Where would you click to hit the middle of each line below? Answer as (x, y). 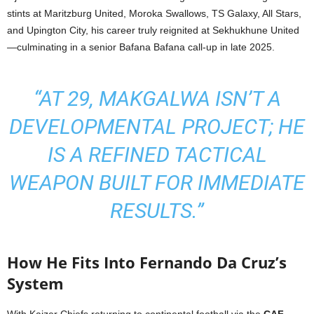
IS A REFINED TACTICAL (157, 155)
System (35, 284)
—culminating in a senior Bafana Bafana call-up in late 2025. (141, 47)
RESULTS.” (157, 211)
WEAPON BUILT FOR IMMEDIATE (157, 183)
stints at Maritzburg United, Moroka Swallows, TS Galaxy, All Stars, (154, 14)
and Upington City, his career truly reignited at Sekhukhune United (153, 30)
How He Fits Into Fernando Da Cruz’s (147, 262)
